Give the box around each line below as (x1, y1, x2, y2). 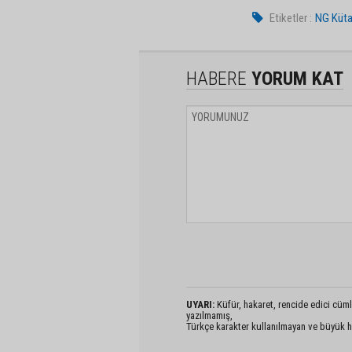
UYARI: (186, 299, 214, 311)
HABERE (186, 68, 247, 90)
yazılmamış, (186, 310, 233, 322)
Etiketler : (269, 11, 313, 26)
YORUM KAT (247, 68, 343, 90)
